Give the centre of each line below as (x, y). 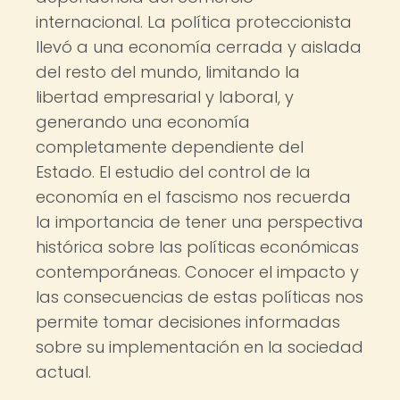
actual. (63, 372)
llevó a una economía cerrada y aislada (199, 47)
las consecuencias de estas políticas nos (200, 297)
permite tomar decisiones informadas (188, 322)
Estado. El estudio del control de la (173, 172)
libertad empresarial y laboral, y (165, 97)
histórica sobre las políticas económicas (197, 247)
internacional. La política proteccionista (194, 22)
